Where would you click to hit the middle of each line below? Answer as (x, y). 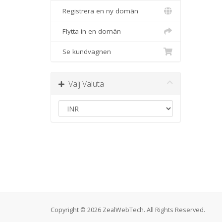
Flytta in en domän (90, 31)
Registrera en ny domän (98, 11)
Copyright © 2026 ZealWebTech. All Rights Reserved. (128, 210)
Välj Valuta (84, 84)
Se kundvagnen (85, 52)
